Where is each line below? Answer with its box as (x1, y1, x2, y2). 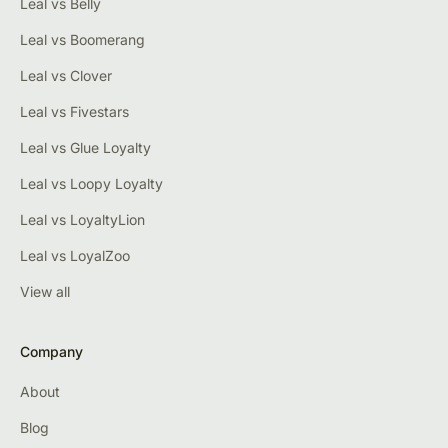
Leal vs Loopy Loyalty (20, 175, 163, 193)
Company (20, 343, 83, 361)
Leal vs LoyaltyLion (20, 211, 145, 229)
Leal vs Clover (20, 67, 112, 85)
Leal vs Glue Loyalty (20, 139, 151, 157)
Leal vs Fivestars (20, 103, 129, 121)
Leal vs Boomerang (20, 31, 145, 49)
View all (20, 283, 70, 301)
